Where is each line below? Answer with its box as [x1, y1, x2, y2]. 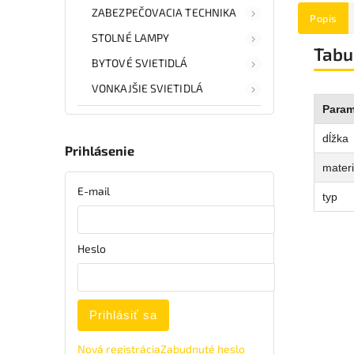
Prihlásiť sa [89, 307, 157, 322]
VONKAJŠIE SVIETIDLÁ [92, 81, 203, 95]
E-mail [77, 183, 110, 198]
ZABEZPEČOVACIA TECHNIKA [92, 5, 237, 19]
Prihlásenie [65, 143, 134, 159]
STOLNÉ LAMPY [92, 30, 170, 44]
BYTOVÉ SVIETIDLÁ [92, 55, 188, 70]
